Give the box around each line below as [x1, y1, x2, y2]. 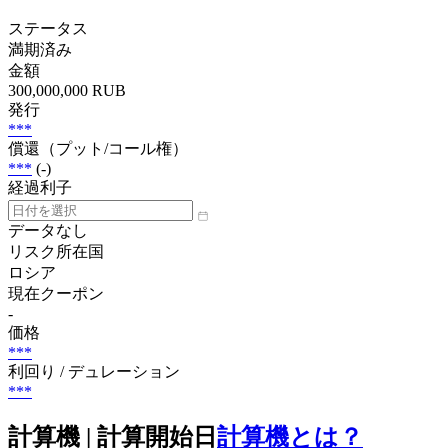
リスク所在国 [8, 242, 104, 260]
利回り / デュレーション [8, 362, 180, 380]
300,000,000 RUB [8, 81, 126, 99]
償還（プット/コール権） [8, 139, 188, 157]
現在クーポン [8, 284, 104, 302]
